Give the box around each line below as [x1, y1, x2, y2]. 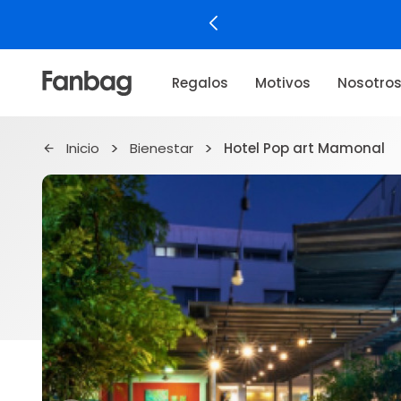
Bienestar [130, 139, 193, 158]
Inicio [66, 139, 99, 158]
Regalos [171, 73, 228, 92]
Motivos [254, 73, 311, 92]
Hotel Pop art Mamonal [224, 139, 385, 158]
